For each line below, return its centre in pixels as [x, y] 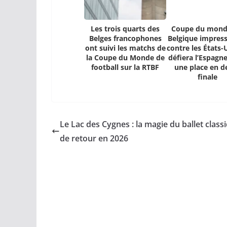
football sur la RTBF [125, 67]
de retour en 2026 [94, 139]
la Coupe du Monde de [125, 58]
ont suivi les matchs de [125, 48]
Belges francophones [125, 39]
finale [207, 77]
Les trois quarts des [125, 29]
